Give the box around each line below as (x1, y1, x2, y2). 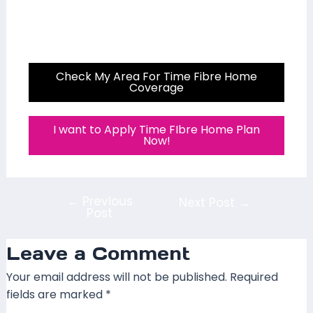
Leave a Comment (6, 242, 190, 265)
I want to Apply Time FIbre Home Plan (53, 122, 260, 138)
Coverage (129, 80, 184, 96)
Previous (78, 193, 133, 210)
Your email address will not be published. (6, 269, 227, 285)
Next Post (179, 194, 239, 211)
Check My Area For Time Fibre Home (56, 68, 257, 85)
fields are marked (6, 286, 105, 303)
